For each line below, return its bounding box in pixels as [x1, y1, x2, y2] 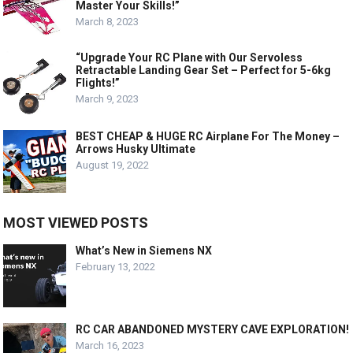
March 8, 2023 [76, 15, 139, 28]
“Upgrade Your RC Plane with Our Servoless [76, 51, 303, 65]
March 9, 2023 [76, 93, 139, 106]
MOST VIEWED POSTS [3, 214, 149, 232]
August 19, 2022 [76, 159, 150, 172]
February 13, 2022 [76, 261, 156, 273]
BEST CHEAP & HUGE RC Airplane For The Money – [76, 130, 340, 143]
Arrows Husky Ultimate [76, 143, 196, 156]
